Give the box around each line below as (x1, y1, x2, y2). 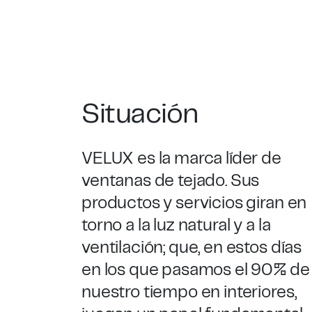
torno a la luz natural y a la (81, 217, 271, 234)
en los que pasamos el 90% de (81, 262, 310, 279)
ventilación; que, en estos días (81, 240, 302, 256)
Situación (81, 101, 198, 128)
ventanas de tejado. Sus (81, 173, 260, 189)
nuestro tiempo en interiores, (81, 284, 297, 301)
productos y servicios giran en (81, 195, 307, 212)
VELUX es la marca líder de (81, 150, 281, 167)
